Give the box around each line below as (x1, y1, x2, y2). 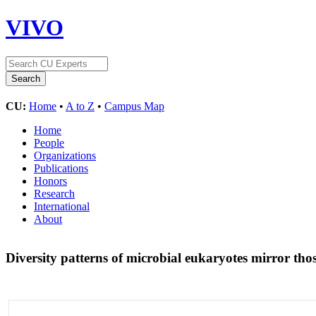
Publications (34, 162, 88, 174)
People (34, 136, 64, 149)
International (34, 200, 90, 212)
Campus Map (104, 99, 164, 112)
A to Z (66, 99, 95, 112)
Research (34, 187, 75, 200)
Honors (34, 174, 67, 187)
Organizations (34, 149, 96, 162)
